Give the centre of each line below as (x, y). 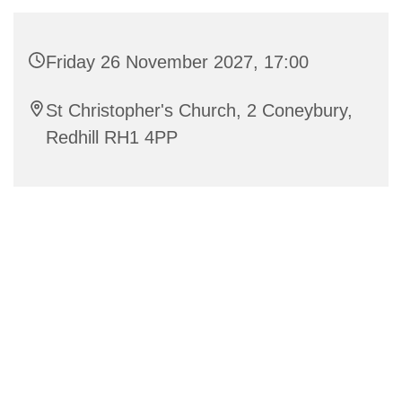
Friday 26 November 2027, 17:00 (177, 61)
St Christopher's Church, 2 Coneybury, (199, 110)
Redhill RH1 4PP (112, 137)
